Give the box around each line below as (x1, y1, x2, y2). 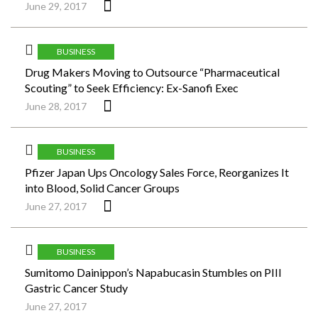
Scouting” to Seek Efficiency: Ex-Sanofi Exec (25, 81, 238, 94)
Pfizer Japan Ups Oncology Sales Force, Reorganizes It (25, 165, 289, 179)
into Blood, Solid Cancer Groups (25, 181, 180, 194)
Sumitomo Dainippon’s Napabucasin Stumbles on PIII (25, 265, 282, 279)
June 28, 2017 (25, 100, 87, 112)
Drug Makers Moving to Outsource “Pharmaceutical (25, 65, 280, 79)
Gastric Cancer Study (25, 281, 128, 295)
